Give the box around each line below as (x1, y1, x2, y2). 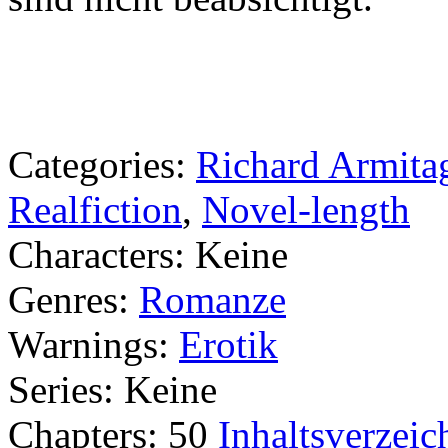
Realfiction (8, 188, 182, 231)
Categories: (8, 143, 186, 186)
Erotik (179, 323, 278, 366)
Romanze (139, 278, 286, 321)
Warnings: (8, 323, 179, 366)
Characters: (8, 233, 195, 276)
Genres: (8, 278, 139, 321)
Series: (8, 368, 114, 411)
